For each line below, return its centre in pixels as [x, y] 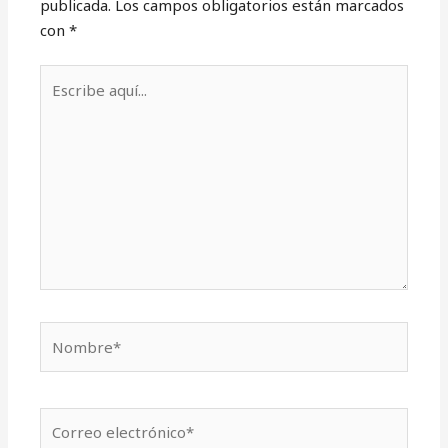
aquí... [58, 101]
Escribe [66, 76]
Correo [64, 419]
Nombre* [74, 333]
